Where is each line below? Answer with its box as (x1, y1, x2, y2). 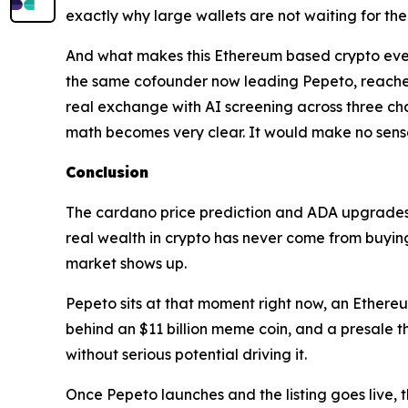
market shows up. (66, 254, 190, 273)
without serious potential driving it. (66, 345, 311, 364)
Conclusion (66, 163, 148, 182)
